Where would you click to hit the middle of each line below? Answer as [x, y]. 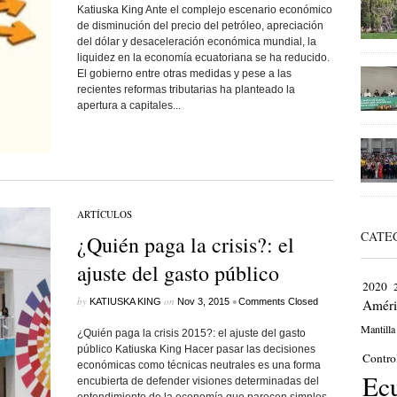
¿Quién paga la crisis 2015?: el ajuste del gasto [191, 333]
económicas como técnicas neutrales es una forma [198, 365]
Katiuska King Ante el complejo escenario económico [204, 10]
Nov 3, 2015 [203, 301]
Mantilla [378, 329]
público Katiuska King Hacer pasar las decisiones [196, 349]
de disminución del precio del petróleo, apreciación [200, 26]
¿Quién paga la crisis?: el [185, 245]
